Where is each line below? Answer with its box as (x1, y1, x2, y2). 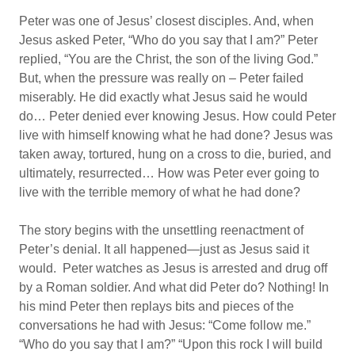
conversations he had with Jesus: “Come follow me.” (19, 319, 311, 332)
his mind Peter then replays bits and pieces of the (19, 300, 294, 313)
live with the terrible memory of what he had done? (19, 185, 300, 199)
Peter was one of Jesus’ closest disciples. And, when (19, 14, 314, 28)
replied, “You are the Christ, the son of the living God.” (19, 52, 318, 66)
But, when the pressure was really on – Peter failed (19, 71, 303, 85)
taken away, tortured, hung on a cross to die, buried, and (19, 147, 331, 161)
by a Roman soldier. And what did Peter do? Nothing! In (19, 281, 329, 294)
